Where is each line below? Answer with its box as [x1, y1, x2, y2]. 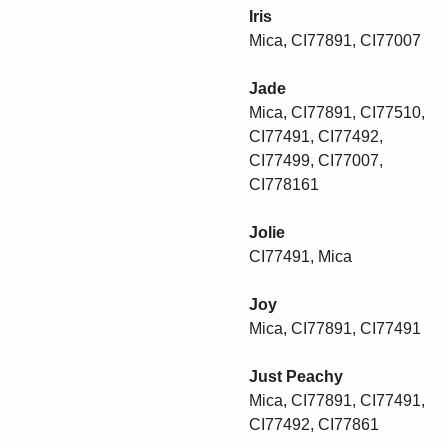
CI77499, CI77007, [249, 152, 383, 169]
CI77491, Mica [249, 248, 352, 265]
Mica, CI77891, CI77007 [249, 32, 421, 49]
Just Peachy [249, 368, 343, 385]
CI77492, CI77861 [249, 416, 379, 433]
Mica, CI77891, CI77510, [249, 104, 425, 121]
